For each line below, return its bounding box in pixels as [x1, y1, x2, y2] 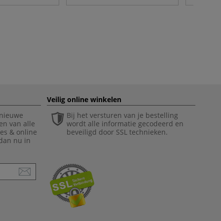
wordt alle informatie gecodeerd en [67, 119, 184, 128]
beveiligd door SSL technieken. [67, 127, 168, 137]
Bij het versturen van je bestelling [67, 110, 178, 120]
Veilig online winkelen [47, 95, 121, 104]
